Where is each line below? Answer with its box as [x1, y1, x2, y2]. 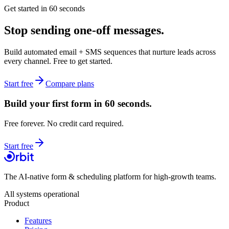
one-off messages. [74, 24, 164, 37]
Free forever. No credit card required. [4, 119, 124, 128]
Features [25, 216, 52, 225]
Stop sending [4, 24, 71, 37]
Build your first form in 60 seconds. [4, 98, 152, 109]
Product [4, 198, 29, 208]
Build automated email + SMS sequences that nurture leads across [4, 48, 216, 57]
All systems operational [4, 189, 79, 198]
